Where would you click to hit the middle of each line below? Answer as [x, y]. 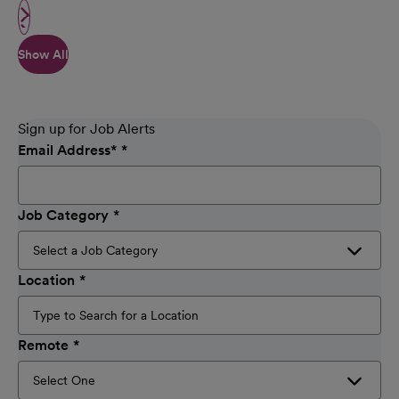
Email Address [64, 151]
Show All [43, 54]
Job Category [63, 216]
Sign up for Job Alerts [86, 129]
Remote [43, 346]
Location [46, 281]
